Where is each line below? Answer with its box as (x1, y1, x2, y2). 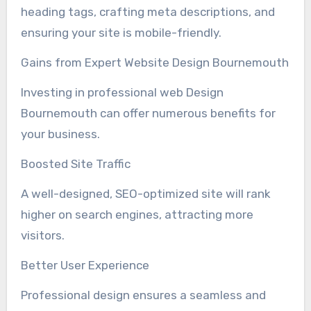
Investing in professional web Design (20, 85, 224, 99)
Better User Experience (20, 258, 149, 272)
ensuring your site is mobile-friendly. (20, 25, 221, 40)
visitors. (20, 228, 65, 242)
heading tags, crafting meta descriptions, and (20, 4, 275, 19)
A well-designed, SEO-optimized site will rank (20, 186, 271, 201)
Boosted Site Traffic (20, 156, 131, 171)
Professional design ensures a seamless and (20, 287, 266, 302)
